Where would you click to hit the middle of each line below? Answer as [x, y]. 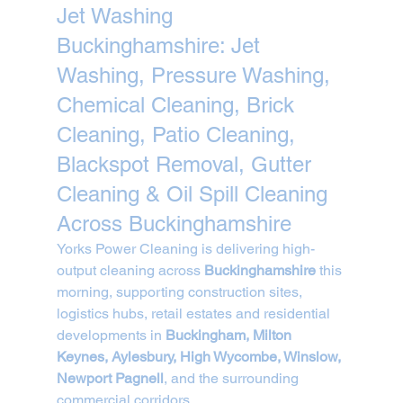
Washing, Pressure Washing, [196, 75]
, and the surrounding [233, 378]
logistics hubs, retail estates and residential [195, 313]
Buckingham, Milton [230, 335]
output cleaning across [130, 270]
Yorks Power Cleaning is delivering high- [185, 248]
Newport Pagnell [110, 378]
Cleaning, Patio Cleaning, [179, 134]
